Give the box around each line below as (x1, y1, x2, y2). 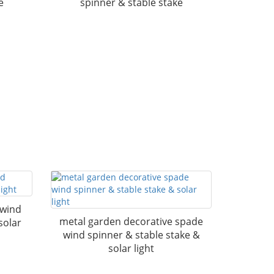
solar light (108, 242, 155, 255)
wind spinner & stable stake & (62, 228, 200, 242)
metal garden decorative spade (59, 215, 204, 228)
